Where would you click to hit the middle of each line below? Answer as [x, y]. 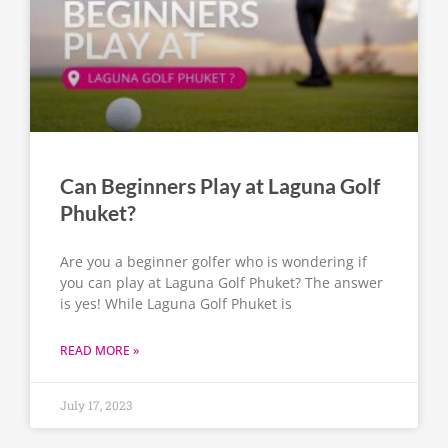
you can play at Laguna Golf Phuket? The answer [221, 283]
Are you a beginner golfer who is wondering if [213, 262]
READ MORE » [99, 351]
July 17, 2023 [96, 405]
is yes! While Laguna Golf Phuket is [176, 304]
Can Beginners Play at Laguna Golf [220, 186]
